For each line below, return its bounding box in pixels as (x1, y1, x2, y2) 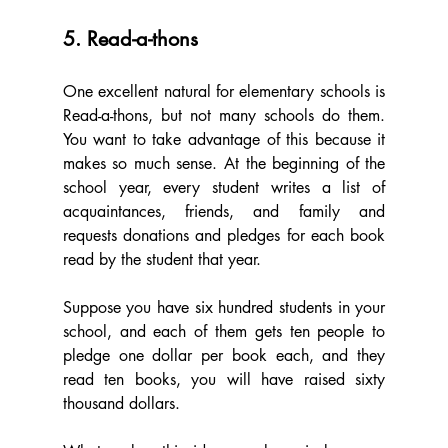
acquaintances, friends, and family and (62, 201, 386, 223)
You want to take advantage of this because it (62, 129, 386, 151)
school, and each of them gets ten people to (62, 321, 386, 343)
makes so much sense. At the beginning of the (62, 153, 386, 175)
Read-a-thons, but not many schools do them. (62, 105, 386, 127)
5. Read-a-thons (62, 26, 198, 53)
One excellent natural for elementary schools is (62, 81, 386, 103)
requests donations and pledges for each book (62, 225, 386, 247)
